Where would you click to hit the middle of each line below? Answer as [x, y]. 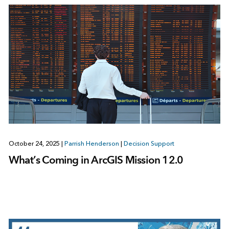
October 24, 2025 [35, 144]
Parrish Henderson [91, 144]
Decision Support [149, 144]
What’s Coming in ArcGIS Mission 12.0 [96, 160]
